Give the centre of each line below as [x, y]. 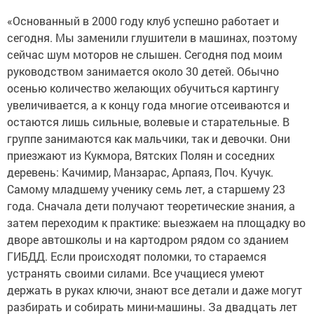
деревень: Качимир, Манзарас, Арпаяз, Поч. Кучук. [140, 172]
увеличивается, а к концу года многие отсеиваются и [148, 105]
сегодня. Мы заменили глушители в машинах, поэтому [152, 37]
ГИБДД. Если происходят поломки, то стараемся [137, 256]
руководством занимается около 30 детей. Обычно [143, 71]
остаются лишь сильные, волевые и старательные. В [148, 122]
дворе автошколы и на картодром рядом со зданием [148, 239]
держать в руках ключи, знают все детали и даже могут [155, 290]
